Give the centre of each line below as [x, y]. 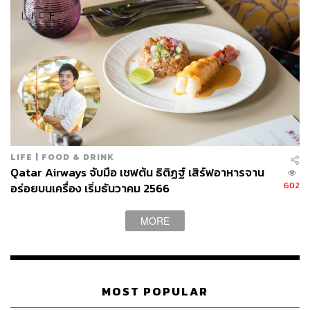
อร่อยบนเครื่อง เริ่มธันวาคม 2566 [90, 189]
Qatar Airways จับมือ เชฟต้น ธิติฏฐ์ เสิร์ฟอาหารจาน [137, 173]
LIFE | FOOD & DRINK [62, 157]
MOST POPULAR [155, 291]
